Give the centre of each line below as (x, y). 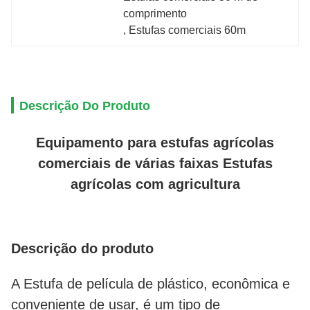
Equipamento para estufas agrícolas (155, 143)
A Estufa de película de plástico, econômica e (151, 284)
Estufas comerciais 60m (188, 30)
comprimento (155, 13)
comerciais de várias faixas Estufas (155, 163)
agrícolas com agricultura (155, 184)
